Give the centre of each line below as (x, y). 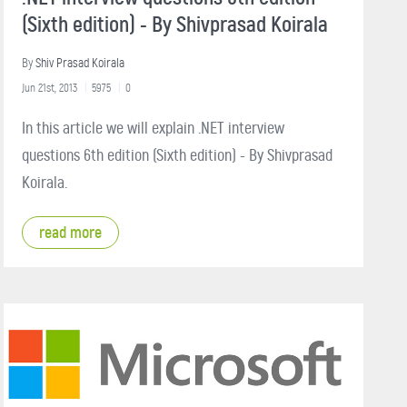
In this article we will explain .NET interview (153, 128)
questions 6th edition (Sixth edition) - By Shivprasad (177, 155)
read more (70, 232)
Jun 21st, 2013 (50, 87)
